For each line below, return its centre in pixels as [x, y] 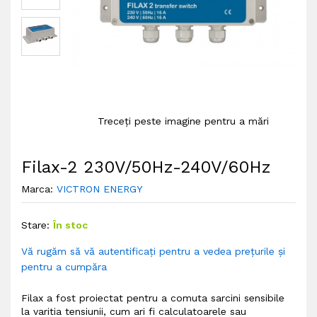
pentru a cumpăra [64, 267]
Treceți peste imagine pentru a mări [183, 121]
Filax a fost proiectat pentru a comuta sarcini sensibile [153, 298]
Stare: [35, 225]
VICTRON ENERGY [99, 189]
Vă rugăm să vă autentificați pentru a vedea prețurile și [153, 252]
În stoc [70, 225]
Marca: [39, 189]
